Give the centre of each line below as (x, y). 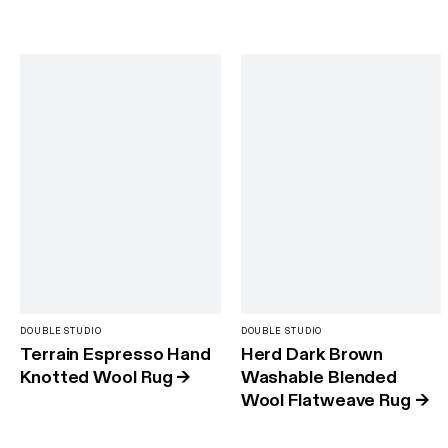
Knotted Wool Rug (96, 378)
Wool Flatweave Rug (326, 401)
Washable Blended (319, 378)
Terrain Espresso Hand (116, 355)
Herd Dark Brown (312, 355)
